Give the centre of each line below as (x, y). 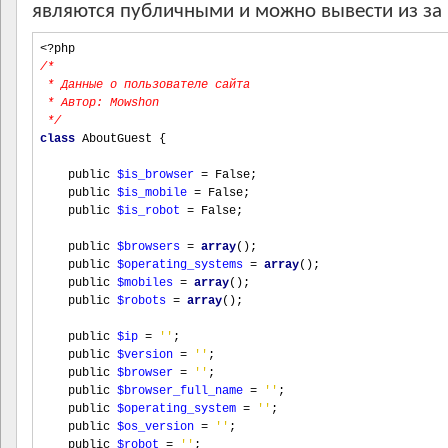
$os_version (155, 427)
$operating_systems (180, 265)
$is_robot (148, 211)
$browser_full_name (180, 391)
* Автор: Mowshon (99, 103)
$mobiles (145, 283)
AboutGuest (117, 139)
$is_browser (155, 175)
